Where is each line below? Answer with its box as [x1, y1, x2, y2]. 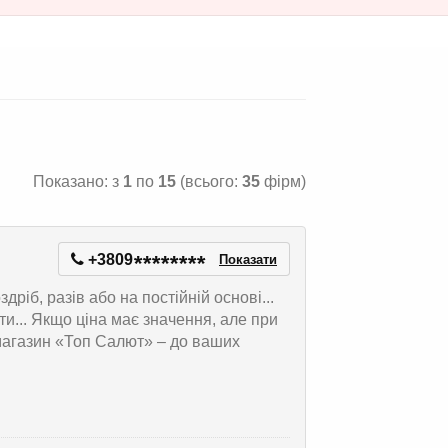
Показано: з [33, 173, 123, 190]
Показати [219, 252, 277, 267]
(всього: [176, 173, 242, 190]
